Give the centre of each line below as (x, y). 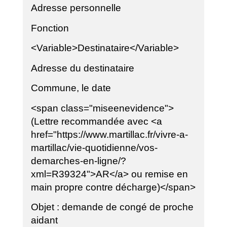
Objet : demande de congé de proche (112, 207)
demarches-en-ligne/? (78, 161)
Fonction (50, 28)
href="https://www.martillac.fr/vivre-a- (109, 134)
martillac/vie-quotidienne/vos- (94, 147)
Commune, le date (71, 88)
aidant (44, 220)
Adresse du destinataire (82, 68)
